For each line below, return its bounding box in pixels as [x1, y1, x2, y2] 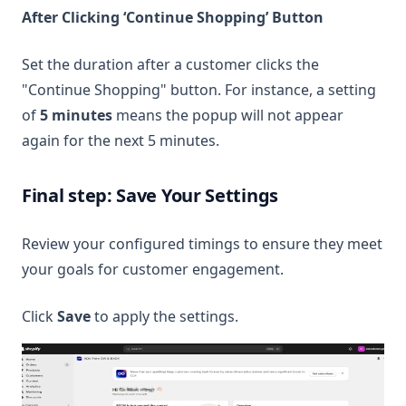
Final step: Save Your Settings [22, 183, 278, 208]
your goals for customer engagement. [22, 259, 284, 279]
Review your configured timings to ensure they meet [22, 234, 382, 254]
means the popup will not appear [112, 105, 343, 125]
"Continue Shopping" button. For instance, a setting [22, 80, 376, 100]
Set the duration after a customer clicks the [22, 54, 319, 74]
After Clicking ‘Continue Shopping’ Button [22, 7, 324, 27]
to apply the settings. [91, 306, 238, 326]
